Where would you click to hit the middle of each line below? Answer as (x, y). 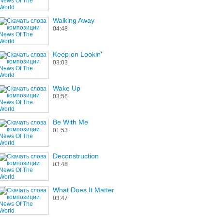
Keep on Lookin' (77, 54)
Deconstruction (76, 156)
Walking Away (74, 20)
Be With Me (70, 122)
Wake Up (67, 88)
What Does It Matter (84, 190)
